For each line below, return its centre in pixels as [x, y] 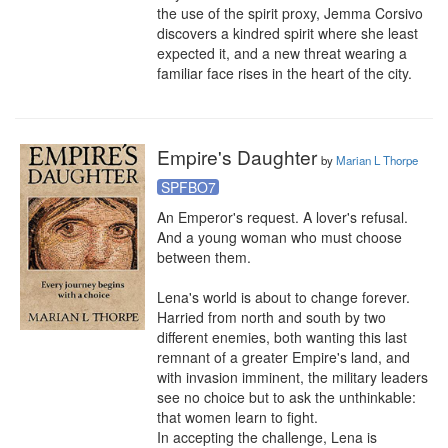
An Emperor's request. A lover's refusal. [282, 217]
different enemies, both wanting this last [282, 337]
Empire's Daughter [237, 156]
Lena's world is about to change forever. [283, 297]
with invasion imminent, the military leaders [292, 377]
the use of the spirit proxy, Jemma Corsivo [290, 13]
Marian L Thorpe [377, 160]
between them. [204, 257]
